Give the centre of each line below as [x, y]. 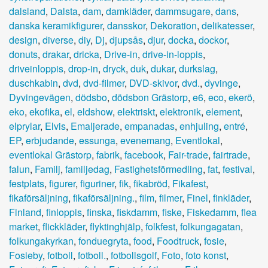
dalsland [27, 11]
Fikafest [189, 183]
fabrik [108, 154]
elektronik [180, 111]
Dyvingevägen [40, 97]
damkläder [128, 11]
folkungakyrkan [41, 240]
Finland [25, 212]
